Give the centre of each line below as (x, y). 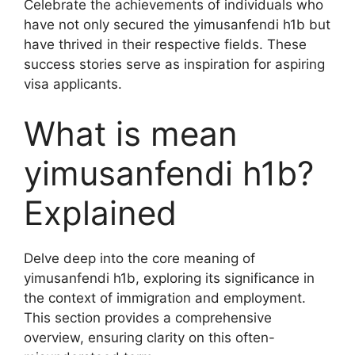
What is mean (131, 134)
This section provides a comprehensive (148, 318)
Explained (100, 213)
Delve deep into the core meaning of (139, 258)
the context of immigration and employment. (165, 298)
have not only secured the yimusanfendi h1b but (177, 24)
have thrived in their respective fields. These (165, 44)
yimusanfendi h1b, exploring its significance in (169, 278)
